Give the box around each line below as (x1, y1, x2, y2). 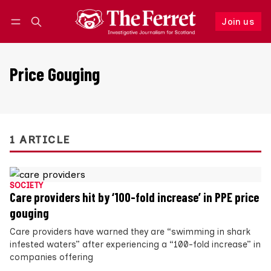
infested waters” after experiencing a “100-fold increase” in (10, 239, 261, 250)
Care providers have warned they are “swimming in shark (10, 226, 250, 238)
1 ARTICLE (10, 133, 70, 146)
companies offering (10, 252, 93, 263)
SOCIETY (10, 181, 43, 191)
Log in (21, 29, 45, 39)
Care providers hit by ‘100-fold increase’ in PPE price (10, 190, 259, 205)
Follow (171, 28, 200, 39)
